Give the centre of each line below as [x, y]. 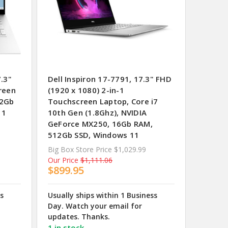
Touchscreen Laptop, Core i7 [103, 101]
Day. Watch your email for [95, 206]
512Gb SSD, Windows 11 [93, 135]
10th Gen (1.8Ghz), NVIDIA [97, 112]
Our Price [63, 160]
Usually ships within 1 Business [102, 195]
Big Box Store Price [80, 149]
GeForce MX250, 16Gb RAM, [100, 124]
